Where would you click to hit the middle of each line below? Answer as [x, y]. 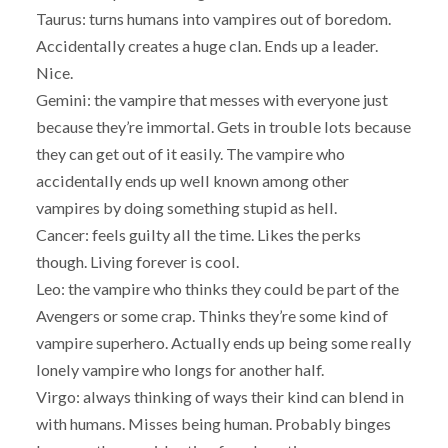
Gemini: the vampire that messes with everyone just [211, 99]
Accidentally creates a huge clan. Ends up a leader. [206, 45]
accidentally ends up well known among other [192, 180]
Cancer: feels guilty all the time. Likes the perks [198, 234]
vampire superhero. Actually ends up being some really [223, 342]
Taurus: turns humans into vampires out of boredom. [213, 18]
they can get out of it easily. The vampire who [190, 153]
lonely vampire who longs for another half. [179, 369]
